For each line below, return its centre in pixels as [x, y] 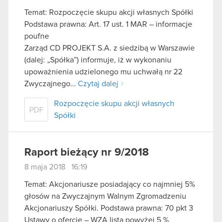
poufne [37, 36]
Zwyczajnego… [51, 83]
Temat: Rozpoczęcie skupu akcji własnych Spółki [109, 12]
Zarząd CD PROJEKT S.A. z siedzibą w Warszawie [110, 48]
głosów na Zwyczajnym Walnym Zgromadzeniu [105, 196]
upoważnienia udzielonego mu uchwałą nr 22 [103, 72]
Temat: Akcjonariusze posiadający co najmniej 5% [110, 185]
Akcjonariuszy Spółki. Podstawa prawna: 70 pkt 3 [109, 208]
